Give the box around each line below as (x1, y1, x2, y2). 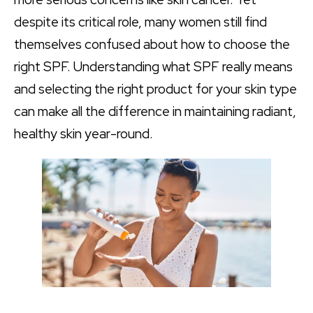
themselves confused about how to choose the (14, 35, 290, 53)
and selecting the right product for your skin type (14, 80, 297, 98)
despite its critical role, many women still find (14, 13, 267, 31)
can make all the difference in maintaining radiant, (14, 102, 296, 120)
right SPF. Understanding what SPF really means (14, 57, 293, 75)
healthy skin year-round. (14, 124, 153, 143)
